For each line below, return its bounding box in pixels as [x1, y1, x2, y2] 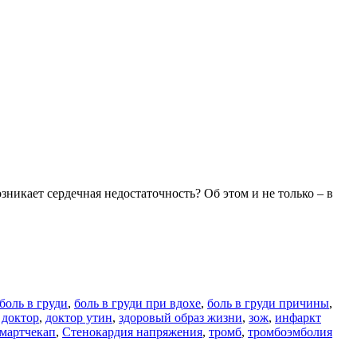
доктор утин [45, 310, 112, 324]
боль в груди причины [207, 296, 329, 310]
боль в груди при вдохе [74, 296, 201, 310]
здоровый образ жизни [119, 310, 242, 324]
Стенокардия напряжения [62, 324, 202, 339]
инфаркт [275, 310, 321, 324]
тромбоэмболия [248, 324, 332, 339]
